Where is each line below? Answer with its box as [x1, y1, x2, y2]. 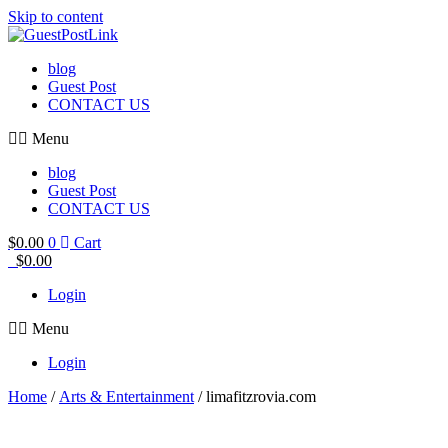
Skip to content [8, 8, 103, 25]
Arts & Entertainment [59, 388, 194, 405]
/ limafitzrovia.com [194, 388, 316, 405]
